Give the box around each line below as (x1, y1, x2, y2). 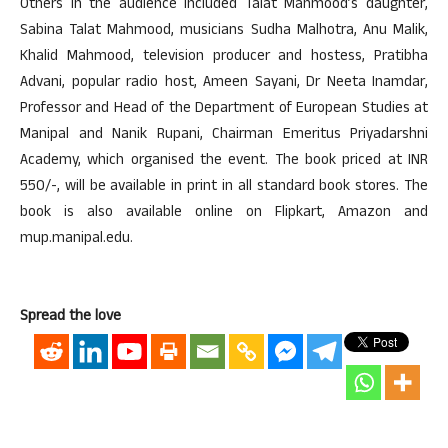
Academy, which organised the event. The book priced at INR (20, 149, 428, 174)
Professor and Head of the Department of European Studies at (20, 97, 428, 122)
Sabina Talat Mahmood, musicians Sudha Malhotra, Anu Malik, (20, 19, 428, 44)
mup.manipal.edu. (20, 227, 133, 252)
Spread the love (20, 305, 121, 330)
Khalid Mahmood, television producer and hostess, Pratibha (20, 45, 428, 70)
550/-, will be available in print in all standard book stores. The (20, 175, 428, 200)
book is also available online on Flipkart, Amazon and (20, 201, 428, 226)
